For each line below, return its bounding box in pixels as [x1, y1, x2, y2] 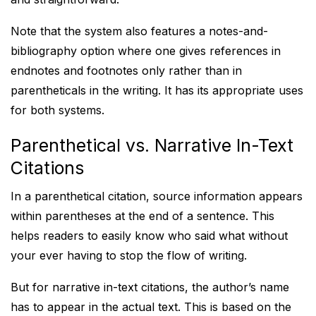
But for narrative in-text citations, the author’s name [11, 280, 289, 294]
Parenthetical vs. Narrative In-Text [11, 135, 293, 156]
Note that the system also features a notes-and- [11, 24, 268, 38]
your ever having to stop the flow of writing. [11, 248, 247, 262]
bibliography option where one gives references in [11, 44, 281, 58]
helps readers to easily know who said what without [11, 229, 288, 243]
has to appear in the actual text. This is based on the [11, 300, 291, 314]
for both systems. [11, 103, 104, 117]
